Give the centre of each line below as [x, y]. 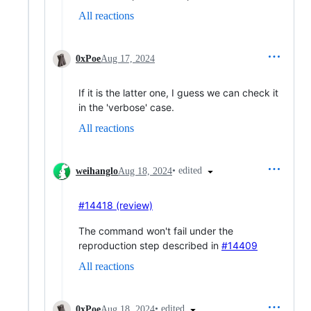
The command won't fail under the [156, 230]
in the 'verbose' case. [126, 107]
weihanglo [97, 171]
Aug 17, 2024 [128, 58]
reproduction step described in [150, 245]
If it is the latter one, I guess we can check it [178, 92]
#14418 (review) [116, 205]
